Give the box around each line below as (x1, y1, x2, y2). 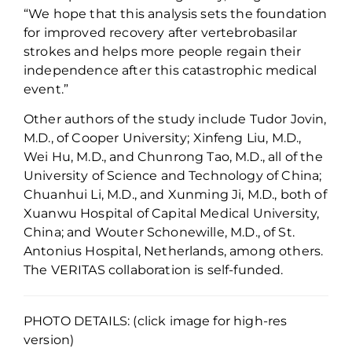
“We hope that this (24, 6, 148, 22)
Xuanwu (24, 205, 77, 221)
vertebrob (200, 25, 265, 41)
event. (24, 82, 64, 97)
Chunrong (137, 148, 204, 164)
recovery (109, 25, 168, 41)
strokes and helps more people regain (24, 44, 270, 60)
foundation (252, 6, 328, 22)
